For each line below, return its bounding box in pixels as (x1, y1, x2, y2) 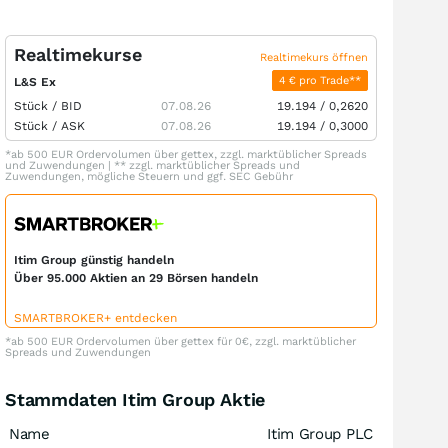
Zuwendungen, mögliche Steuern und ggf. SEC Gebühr (5, 170, 293, 183)
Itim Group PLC (267, 425, 373, 444)
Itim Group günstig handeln (14, 253, 174, 268)
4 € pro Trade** (279, 74, 361, 87)
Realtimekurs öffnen (260, 51, 368, 64)
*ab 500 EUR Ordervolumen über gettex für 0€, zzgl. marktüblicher (5, 335, 356, 349)
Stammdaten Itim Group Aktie (5, 389, 266, 411)
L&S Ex (14, 75, 56, 89)
